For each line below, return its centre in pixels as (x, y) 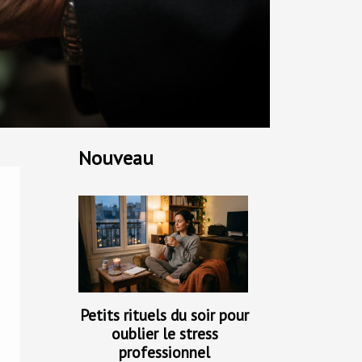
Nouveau (116, 158)
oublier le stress (164, 334)
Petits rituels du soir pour (164, 315)
